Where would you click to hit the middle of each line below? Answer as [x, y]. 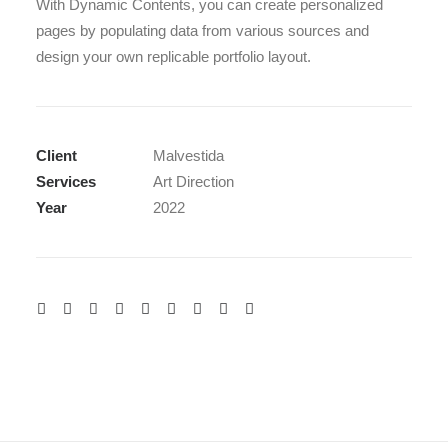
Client [56, 155]
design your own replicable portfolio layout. [173, 56]
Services [66, 181]
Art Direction [193, 181]
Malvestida [188, 155]
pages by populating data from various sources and [202, 30]
